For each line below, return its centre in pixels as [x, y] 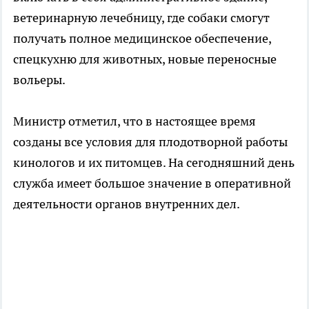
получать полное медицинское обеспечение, [142, 38]
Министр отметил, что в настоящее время [134, 121]
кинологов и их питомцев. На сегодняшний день [154, 162]
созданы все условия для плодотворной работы [150, 141]
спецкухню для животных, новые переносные [145, 59]
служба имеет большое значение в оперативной [152, 183]
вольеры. [39, 79]
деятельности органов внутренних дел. [127, 203]
